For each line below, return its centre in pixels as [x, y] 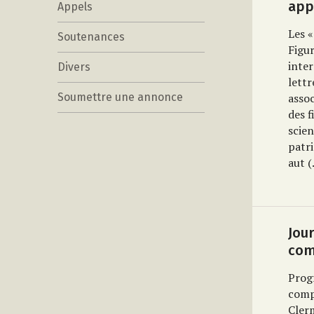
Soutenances [91, 37]
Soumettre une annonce [120, 97]
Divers [74, 67]
